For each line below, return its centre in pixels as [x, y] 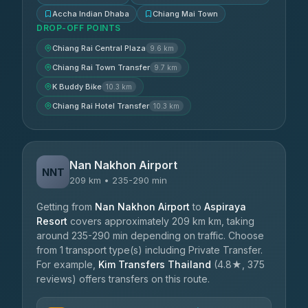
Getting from [66, 207]
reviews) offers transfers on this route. [123, 279]
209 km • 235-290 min [118, 180]
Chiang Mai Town [185, 14]
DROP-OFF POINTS [79, 28]
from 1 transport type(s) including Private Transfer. [150, 250]
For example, [67, 264]
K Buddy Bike [77, 87]
